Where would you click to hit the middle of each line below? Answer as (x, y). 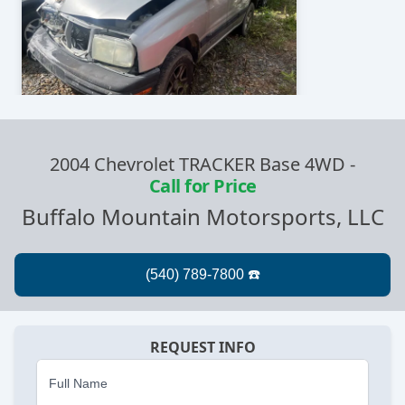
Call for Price (202, 186)
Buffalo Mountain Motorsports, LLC (202, 217)
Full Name (78, 384)
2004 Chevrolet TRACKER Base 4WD (198, 165)
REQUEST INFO (202, 348)
